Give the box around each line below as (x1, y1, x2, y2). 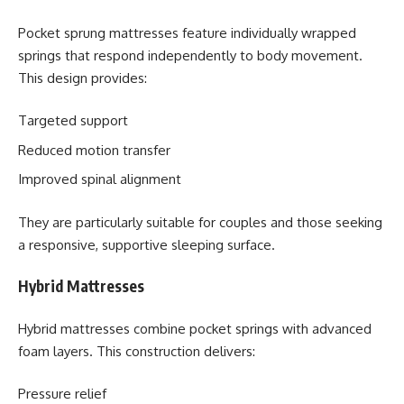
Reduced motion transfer (18, 141, 170, 159)
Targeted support (18, 112, 128, 129)
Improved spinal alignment (18, 170, 181, 188)
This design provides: (18, 69, 147, 87)
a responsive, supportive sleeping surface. (18, 235, 275, 253)
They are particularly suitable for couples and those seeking (18, 213, 382, 231)
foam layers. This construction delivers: (18, 342, 255, 360)
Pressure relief (18, 385, 106, 402)
